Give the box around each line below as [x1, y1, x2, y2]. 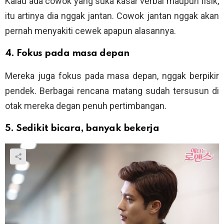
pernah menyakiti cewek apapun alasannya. [5, 25, 176, 36]
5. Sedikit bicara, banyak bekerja [5, 123, 159, 133]
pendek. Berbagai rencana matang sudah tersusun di [5, 85, 219, 96]
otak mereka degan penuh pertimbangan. [5, 100, 166, 111]
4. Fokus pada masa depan [5, 48, 129, 58]
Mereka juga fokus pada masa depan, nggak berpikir [5, 70, 219, 81]
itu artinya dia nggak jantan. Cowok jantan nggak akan [5, 10, 219, 21]
